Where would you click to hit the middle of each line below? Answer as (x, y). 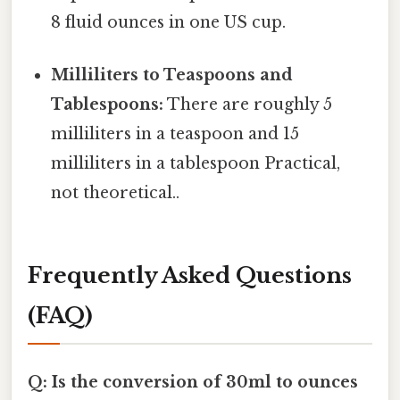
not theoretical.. (116, 192)
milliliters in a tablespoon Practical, (196, 163)
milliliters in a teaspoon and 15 (175, 133)
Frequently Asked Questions (190, 275)
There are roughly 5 (248, 104)
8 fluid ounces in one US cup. (169, 22)
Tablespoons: (108, 104)
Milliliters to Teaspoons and (172, 75)
